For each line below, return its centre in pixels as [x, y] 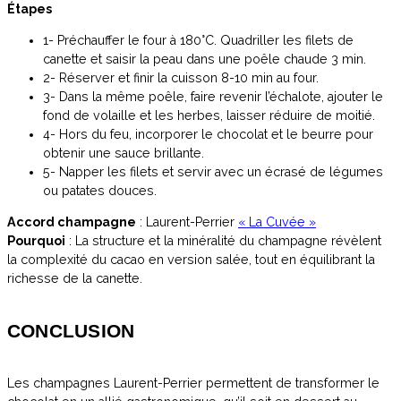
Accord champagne [72, 222]
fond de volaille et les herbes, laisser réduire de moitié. [209, 115]
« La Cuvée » [277, 222]
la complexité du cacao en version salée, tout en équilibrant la [191, 260]
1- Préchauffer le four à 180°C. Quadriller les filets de [198, 40]
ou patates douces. [100, 190]
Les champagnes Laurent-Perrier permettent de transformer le [193, 384]
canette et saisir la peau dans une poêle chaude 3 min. [205, 59]
